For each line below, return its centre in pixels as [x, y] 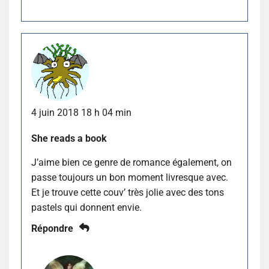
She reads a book [69, 139]
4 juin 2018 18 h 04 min [81, 113]
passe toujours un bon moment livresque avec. [130, 178]
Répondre [52, 229]
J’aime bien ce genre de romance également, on [131, 163]
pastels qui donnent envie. [86, 208]
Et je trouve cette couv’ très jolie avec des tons [128, 193]
